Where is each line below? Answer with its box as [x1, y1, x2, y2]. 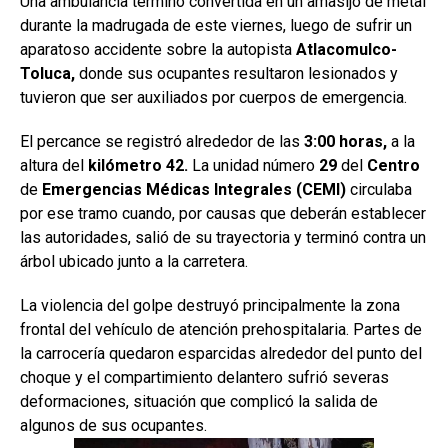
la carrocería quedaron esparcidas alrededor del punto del [20, 343, 422, 363]
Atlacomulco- [296, 39, 397, 59]
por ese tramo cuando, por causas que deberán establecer [20, 203, 426, 223]
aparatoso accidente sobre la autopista [20, 39, 296, 59]
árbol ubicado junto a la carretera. [20, 251, 248, 271]
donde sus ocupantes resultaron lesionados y [75, 63, 398, 83]
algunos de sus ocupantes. [20, 415, 207, 435]
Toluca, [20, 63, 75, 83]
